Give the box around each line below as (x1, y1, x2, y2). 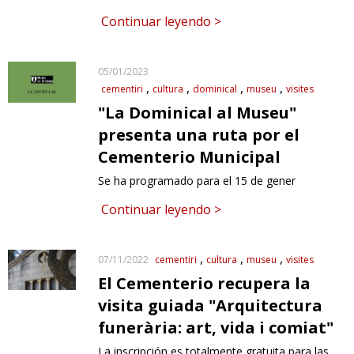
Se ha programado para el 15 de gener (98, 172, 296, 188)
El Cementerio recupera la (98, 272, 311, 294)
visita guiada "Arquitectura (98, 294, 323, 316)
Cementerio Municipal (98, 145, 281, 168)
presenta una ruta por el (98, 123, 300, 145)
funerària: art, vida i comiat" (98, 316, 334, 338)
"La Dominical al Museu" (98, 101, 297, 123)
